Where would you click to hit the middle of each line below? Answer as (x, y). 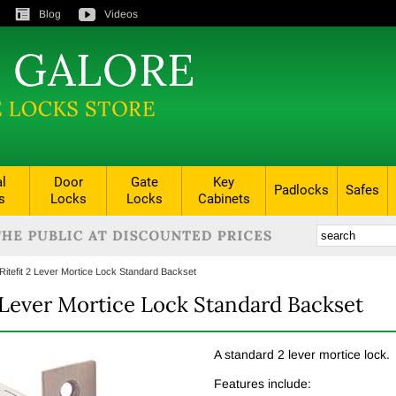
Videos (121, 14)
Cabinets (224, 199)
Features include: (263, 384)
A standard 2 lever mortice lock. (302, 355)
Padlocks (301, 190)
